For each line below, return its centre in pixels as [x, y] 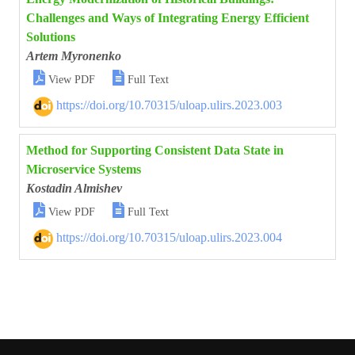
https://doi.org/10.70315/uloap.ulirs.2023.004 [168, 237]
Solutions [51, 37]
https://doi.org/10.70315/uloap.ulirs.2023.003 [168, 105]
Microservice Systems [84, 169]
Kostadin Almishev [74, 188]
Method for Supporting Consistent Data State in [155, 150]
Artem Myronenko [74, 56]
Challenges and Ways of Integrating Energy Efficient [168, 18]
